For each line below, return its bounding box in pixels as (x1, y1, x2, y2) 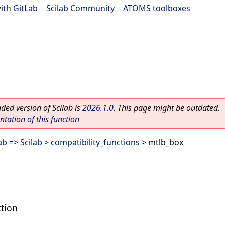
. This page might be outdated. (114, 102, 220, 114)
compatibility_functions (51, 137, 140, 148)
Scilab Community (46, 3, 115, 14)
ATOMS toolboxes (123, 3, 190, 14)
